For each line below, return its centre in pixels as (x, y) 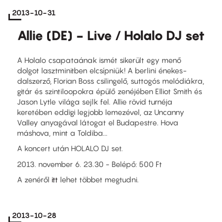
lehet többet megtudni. (98, 179)
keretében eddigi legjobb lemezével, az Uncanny (101, 112)
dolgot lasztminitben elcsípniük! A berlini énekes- (102, 70)
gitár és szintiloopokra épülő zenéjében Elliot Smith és (110, 91)
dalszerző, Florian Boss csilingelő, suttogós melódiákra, (111, 81)
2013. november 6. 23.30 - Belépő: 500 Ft (89, 164)
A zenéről (34, 179)
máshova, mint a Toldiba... (62, 133)
